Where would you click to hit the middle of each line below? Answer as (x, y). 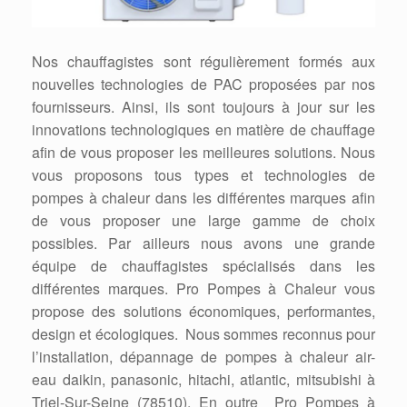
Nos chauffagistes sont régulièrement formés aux (203, 62)
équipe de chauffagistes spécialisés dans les (203, 266)
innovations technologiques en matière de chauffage (203, 130)
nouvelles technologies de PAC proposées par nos (203, 84)
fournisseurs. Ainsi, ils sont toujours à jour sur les (203, 107)
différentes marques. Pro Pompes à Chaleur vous (203, 289)
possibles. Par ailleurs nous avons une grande (203, 243)
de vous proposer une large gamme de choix (203, 221)
